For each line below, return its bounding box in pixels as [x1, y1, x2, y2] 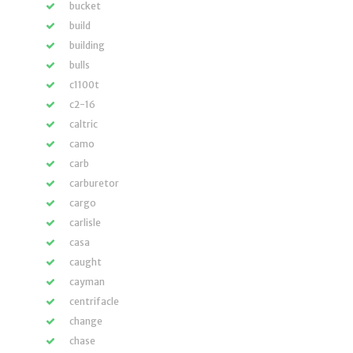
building [69, 39, 105, 51]
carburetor [69, 177, 119, 189]
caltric [69, 118, 98, 130]
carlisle [69, 217, 101, 229]
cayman [69, 276, 105, 288]
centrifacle [69, 295, 119, 307]
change [69, 315, 102, 327]
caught [69, 256, 102, 268]
